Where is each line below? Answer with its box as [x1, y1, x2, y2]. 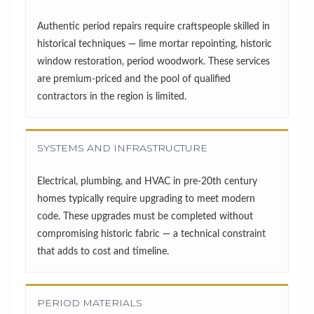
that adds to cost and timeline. [37, 246, 169, 257]
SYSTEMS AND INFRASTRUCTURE [37, 141, 207, 154]
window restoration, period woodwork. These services [37, 56, 270, 67]
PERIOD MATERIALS [37, 296, 142, 309]
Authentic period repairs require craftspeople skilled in [37, 21, 270, 32]
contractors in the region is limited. [37, 91, 186, 102]
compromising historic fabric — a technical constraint [37, 228, 266, 239]
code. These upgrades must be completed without [37, 211, 253, 221]
